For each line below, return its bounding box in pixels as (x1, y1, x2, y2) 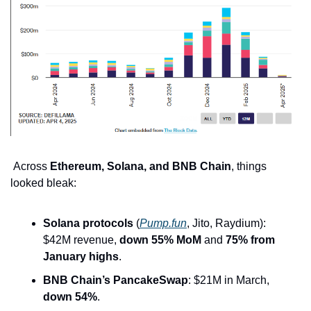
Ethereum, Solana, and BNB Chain (50, 160, 231, 173)
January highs (43, 251, 119, 263)
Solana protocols (43, 217, 133, 230)
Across (13, 160, 50, 173)
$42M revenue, (43, 234, 119, 246)
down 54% (43, 291, 97, 303)
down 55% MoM (119, 234, 201, 246)
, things (231, 160, 267, 173)
